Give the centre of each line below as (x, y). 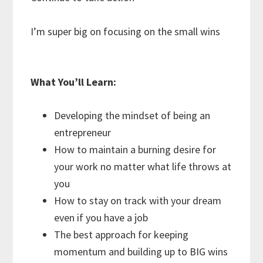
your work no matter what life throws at (143, 167)
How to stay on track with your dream (138, 201)
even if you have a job (101, 218)
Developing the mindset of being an (132, 116)
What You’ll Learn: (74, 82)
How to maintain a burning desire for (135, 150)
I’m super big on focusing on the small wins (126, 32)
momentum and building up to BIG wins (141, 252)
